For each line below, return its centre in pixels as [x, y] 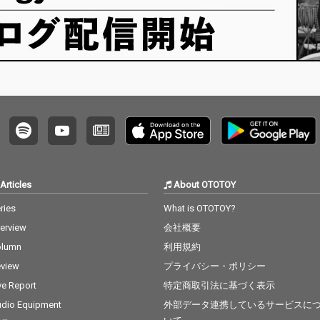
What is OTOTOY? [200, 209]
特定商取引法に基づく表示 [220, 286]
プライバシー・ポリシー [215, 266]
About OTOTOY [204, 185]
